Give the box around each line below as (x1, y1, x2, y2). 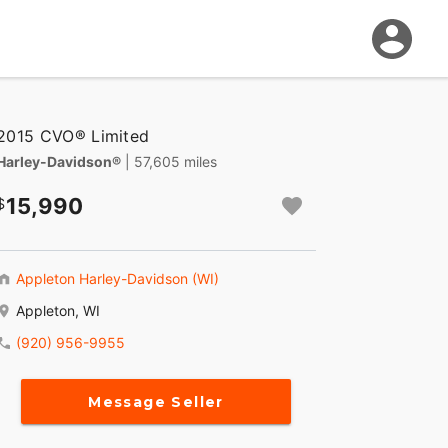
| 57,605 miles (125, 153, 217, 171)
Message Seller (88, 392, 224, 411)
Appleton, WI (16, 302, 100, 320)
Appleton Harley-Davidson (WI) (16, 270, 219, 288)
